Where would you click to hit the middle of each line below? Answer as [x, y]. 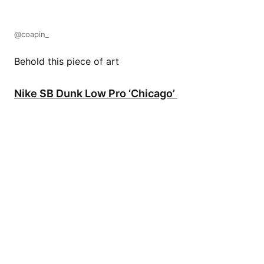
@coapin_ [32, 34]
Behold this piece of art [67, 61]
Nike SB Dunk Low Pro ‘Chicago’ [96, 93]
